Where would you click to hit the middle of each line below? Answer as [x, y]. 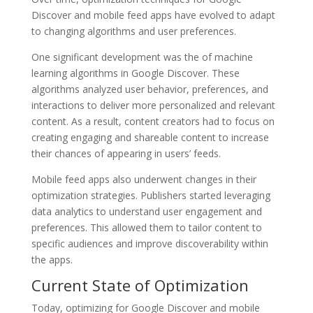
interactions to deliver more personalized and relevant [153, 105]
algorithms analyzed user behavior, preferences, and [150, 89]
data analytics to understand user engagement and [146, 211]
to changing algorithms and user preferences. [133, 31]
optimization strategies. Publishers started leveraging [151, 195]
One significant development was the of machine [142, 57]
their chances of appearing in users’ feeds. [126, 153]
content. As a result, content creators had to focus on [153, 121]
